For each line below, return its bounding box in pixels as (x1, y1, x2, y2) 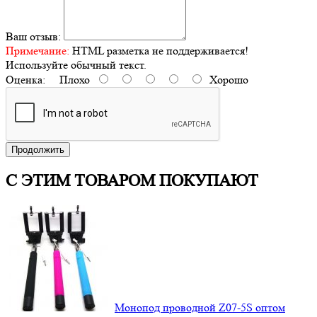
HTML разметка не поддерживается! (69, 43, 248, 57)
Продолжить (11, 144, 64, 155)
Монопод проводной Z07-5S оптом (115, 300, 285, 314)
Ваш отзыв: (6, 29, 61, 43)
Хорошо (204, 72, 248, 86)
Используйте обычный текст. (6, 57, 146, 71)
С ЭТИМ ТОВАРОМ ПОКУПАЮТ (6, 171, 258, 190)
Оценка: (6, 72, 45, 86)
